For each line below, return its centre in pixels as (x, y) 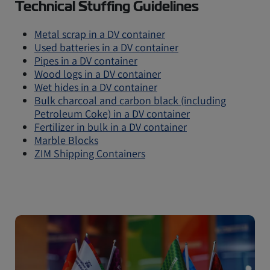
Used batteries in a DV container (106, 47)
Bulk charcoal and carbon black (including (130, 100)
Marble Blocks (66, 140)
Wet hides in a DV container (96, 87)
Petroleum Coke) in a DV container (112, 114)
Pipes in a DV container (86, 61)
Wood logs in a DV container (98, 74)
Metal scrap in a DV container (100, 34)
